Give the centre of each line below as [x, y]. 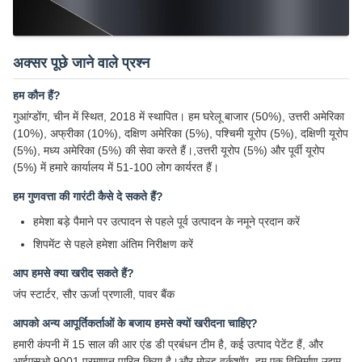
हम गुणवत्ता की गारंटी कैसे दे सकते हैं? [88, 197]
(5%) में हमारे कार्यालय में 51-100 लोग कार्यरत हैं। [116, 168]
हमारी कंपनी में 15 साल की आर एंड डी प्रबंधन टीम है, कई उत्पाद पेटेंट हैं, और [168, 345]
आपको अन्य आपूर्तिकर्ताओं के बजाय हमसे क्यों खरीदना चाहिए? [135, 324]
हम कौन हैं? [37, 96]
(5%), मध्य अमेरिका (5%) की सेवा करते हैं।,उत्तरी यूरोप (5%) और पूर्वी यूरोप [169, 151]
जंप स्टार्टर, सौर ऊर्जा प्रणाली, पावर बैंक [94, 295]
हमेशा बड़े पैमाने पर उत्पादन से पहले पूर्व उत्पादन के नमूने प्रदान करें [166, 222]
